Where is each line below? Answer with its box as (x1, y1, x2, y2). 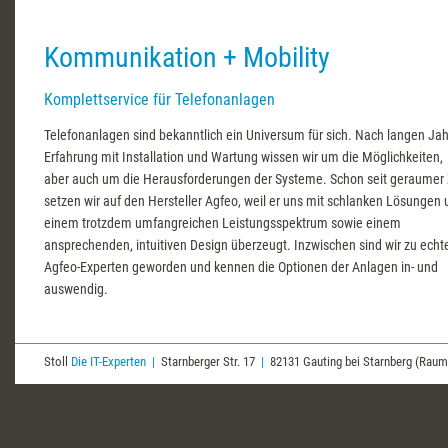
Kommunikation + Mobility (44, 40, 330, 74)
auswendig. (44, 281, 108, 298)
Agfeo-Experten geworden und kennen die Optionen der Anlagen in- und (44, 259, 438, 276)
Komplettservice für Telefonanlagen (44, 90, 275, 110)
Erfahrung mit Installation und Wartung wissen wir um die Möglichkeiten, (44, 149, 443, 166)
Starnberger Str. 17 (155, 354, 261, 370)
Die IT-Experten (71, 354, 146, 370)
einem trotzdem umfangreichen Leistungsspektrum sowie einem (44, 215, 401, 232)
